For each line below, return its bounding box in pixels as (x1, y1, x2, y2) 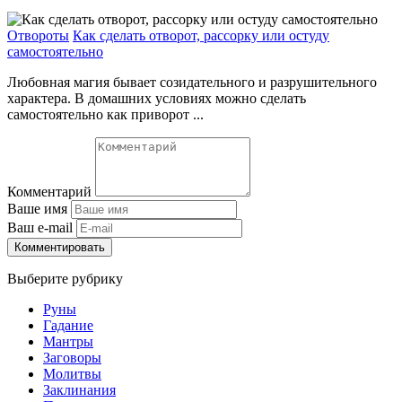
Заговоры (43, 350, 101, 366)
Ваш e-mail (7, 220, 73, 236)
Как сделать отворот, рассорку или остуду (73, 28, 329, 44)
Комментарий (7, 184, 92, 200)
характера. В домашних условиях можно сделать (7, 91, 306, 107)
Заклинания (43, 382, 116, 398)
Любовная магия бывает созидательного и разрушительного (7, 74, 377, 91)
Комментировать (14, 240, 105, 255)
